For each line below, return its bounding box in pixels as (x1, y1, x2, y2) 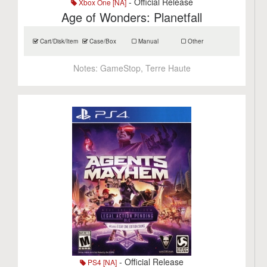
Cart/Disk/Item (38, 37, 79, 45)
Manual (136, 37, 159, 45)
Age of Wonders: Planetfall (61, 8, 203, 26)
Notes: (73, 62, 100, 74)
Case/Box (88, 37, 117, 45)
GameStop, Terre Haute (100, 62, 191, 74)
